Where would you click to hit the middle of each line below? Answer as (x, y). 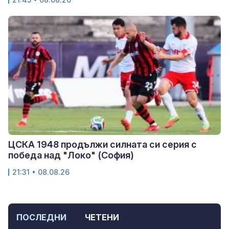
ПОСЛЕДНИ (41, 217)
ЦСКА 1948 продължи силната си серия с (102, 145)
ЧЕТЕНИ (102, 217)
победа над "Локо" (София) (71, 155)
